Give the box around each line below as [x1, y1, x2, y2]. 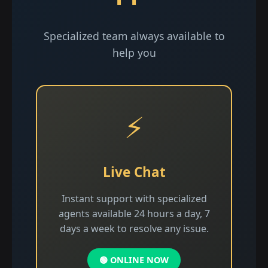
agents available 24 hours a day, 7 [58, 207, 210, 220]
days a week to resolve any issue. [59, 222, 209, 235]
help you [112, 45, 156, 60]
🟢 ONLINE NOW [99, 254, 169, 266]
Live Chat [102, 163, 166, 181]
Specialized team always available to [43, 29, 225, 43]
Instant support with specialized [61, 192, 207, 205]
